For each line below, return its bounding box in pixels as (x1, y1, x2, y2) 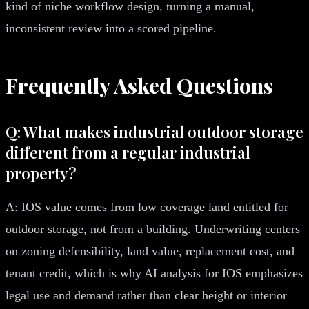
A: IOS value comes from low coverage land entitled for (6, 199, 288, 214)
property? (6, 162, 77, 183)
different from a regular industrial (6, 141, 250, 163)
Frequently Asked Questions (6, 71, 273, 99)
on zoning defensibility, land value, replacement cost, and (6, 243, 295, 258)
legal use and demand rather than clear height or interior (6, 288, 287, 302)
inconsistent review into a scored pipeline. (6, 21, 217, 35)
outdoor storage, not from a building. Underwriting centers (6, 221, 300, 236)
